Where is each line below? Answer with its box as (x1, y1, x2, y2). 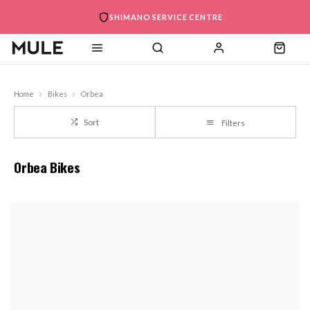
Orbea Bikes (14, 156, 80, 177)
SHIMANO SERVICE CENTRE (109, 12, 223, 21)
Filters (221, 118, 245, 127)
